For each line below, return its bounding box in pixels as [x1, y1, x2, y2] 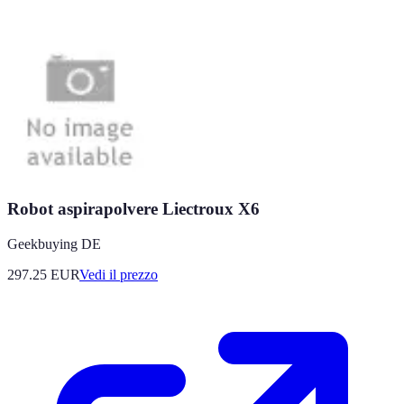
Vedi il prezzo [79, 267, 158, 283]
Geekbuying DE [7, 236, 101, 252]
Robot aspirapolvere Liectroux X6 [7, 199, 260, 219]
